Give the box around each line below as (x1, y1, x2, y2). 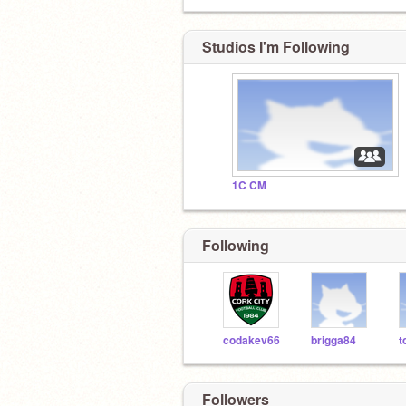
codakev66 (223, 332, 280, 348)
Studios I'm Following (202, 36, 350, 57)
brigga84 (311, 332, 356, 348)
